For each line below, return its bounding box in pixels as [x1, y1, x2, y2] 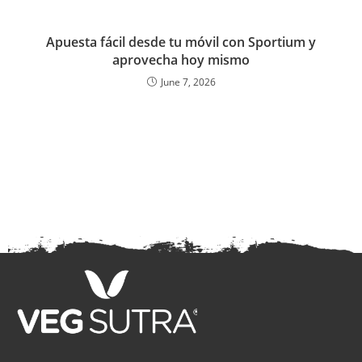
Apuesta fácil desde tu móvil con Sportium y [46, 32, 316, 51]
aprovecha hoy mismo [112, 50, 250, 69]
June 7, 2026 [160, 74, 216, 89]
